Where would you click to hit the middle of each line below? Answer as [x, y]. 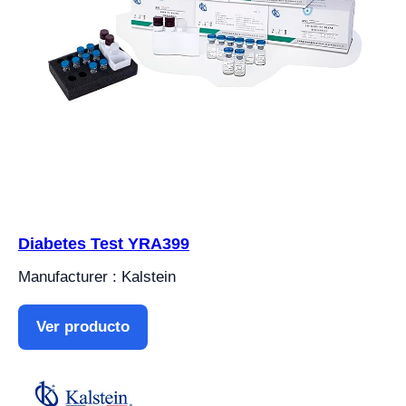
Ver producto [83, 326]
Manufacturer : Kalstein [97, 276]
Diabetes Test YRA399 [104, 243]
